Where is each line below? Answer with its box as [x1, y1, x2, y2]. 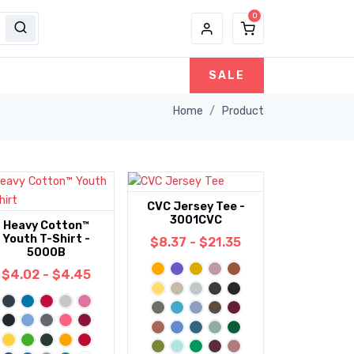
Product [221, 104, 264, 118]
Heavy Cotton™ [3, 219, 90, 232]
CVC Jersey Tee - [146, 200, 245, 214]
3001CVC [169, 213, 222, 228]
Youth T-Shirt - [2, 232, 91, 246]
